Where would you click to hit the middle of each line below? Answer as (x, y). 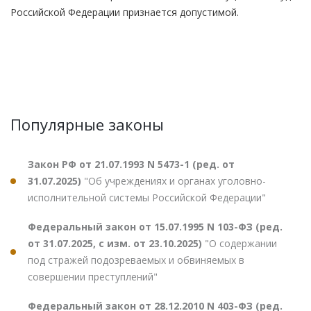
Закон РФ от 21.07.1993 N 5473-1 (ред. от (131, 164)
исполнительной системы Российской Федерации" (147, 197)
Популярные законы (87, 124)
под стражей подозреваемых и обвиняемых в (136, 260)
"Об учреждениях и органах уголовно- (175, 180)
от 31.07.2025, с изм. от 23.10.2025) (116, 243)
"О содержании (241, 243)
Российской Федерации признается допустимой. (125, 12)
